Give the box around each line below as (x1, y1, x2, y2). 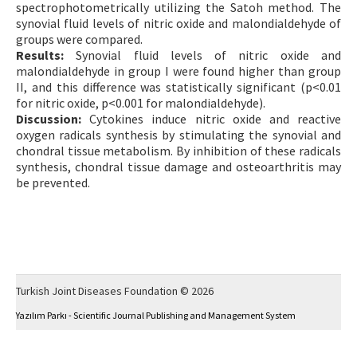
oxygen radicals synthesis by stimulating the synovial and (16, 126, 341, 143)
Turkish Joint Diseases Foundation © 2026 (16, 284, 214, 298)
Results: (16, 46, 64, 63)
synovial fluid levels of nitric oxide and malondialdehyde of (16, 14, 341, 31)
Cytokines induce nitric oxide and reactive (81, 110, 341, 127)
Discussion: (16, 110, 81, 127)
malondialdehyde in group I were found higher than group (16, 62, 341, 79)
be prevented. (16, 174, 90, 190)
